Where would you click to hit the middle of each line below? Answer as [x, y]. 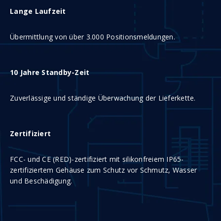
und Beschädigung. [41, 181]
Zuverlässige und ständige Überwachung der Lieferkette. [103, 98]
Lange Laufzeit [38, 11]
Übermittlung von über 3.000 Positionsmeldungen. [92, 37]
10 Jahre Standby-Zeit [50, 72]
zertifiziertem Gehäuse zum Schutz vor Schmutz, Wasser [104, 170]
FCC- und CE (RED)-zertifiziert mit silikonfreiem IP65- [97, 159]
